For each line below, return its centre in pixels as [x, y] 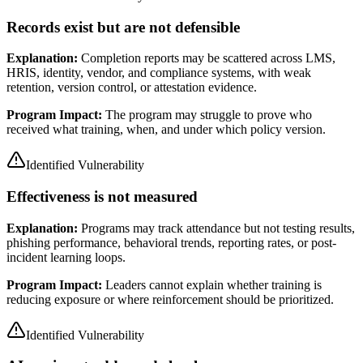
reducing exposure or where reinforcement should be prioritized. [170, 299]
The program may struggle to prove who [209, 115]
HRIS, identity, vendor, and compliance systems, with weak [159, 73]
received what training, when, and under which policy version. [166, 130]
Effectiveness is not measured [102, 196]
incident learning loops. [66, 257]
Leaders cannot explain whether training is [214, 284]
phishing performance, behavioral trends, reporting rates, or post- [171, 242]
